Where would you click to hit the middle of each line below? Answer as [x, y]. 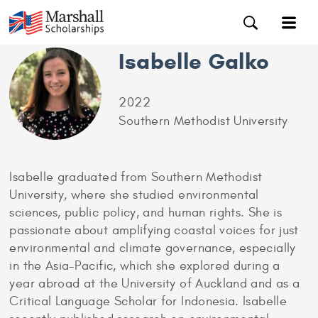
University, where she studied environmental [134, 195]
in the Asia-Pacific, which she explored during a [145, 266]
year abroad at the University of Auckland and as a [155, 284]
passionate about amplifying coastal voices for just [154, 230]
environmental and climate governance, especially [153, 248]
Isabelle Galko [194, 61]
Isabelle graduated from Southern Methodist [136, 177]
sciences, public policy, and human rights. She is [146, 213]
